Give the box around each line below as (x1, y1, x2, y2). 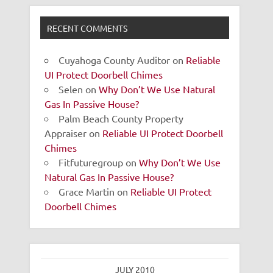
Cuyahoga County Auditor (58, 53, 171, 66)
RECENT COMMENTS (47, 22, 128, 34)
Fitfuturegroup (58, 155, 124, 168)
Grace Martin (58, 185, 115, 197)
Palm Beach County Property (58, 112, 184, 124)
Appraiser (44, 126, 87, 139)
